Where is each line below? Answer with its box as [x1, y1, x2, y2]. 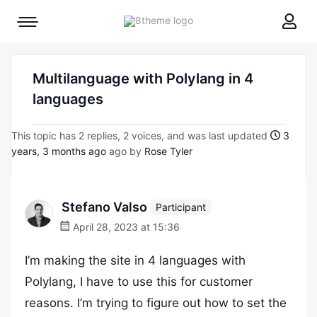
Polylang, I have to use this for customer [25, 275, 253, 289]
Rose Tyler [144, 145, 192, 157]
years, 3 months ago [11, 145, 106, 157]
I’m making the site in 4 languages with [25, 253, 246, 267]
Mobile [27, 19, 57, 31]
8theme [192, 13, 228, 25]
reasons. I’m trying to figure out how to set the [25, 296, 287, 310]
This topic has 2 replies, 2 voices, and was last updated [11, 129, 270, 142]
